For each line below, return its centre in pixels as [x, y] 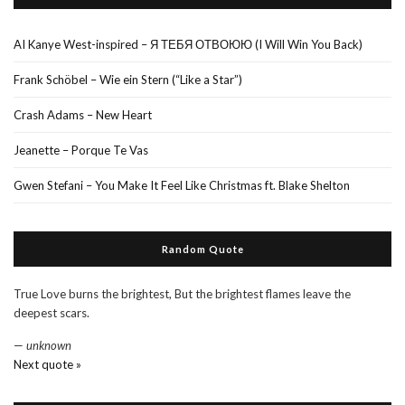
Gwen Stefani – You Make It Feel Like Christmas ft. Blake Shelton [182, 185]
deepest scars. [52, 312]
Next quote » [47, 364]
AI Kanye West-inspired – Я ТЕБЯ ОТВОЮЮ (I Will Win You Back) [188, 44]
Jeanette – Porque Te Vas [81, 150]
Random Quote [202, 249]
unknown [49, 345]
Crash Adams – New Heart [83, 114]
